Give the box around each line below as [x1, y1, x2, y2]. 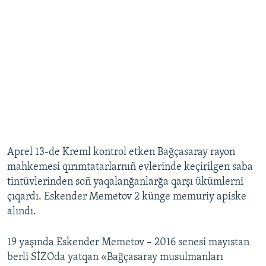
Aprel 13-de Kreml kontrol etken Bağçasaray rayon [7, 147, 235, 159]
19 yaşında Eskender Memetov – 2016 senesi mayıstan [7, 237, 249, 249]
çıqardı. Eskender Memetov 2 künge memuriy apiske [7, 191, 246, 203]
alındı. [7, 206, 36, 218]
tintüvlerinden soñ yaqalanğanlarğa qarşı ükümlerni [7, 176, 243, 188]
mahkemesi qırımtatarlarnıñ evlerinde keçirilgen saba [7, 161, 253, 173]
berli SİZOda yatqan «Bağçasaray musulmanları [7, 252, 223, 264]
